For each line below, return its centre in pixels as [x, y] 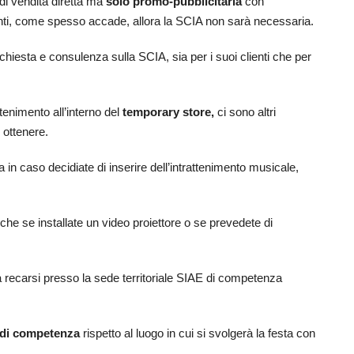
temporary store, [170, 112]
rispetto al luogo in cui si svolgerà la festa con [199, 333]
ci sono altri [247, 112]
